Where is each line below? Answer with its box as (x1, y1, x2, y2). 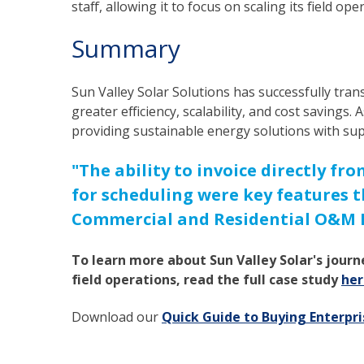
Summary (71, 32, 180, 66)
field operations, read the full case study (71, 270, 341, 288)
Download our (71, 307, 162, 326)
